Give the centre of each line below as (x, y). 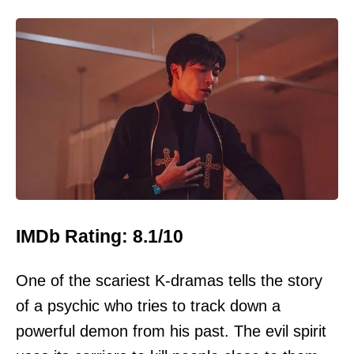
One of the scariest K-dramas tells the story (169, 281)
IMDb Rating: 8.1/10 (100, 236)
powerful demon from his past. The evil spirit (171, 331)
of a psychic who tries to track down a (148, 306)
